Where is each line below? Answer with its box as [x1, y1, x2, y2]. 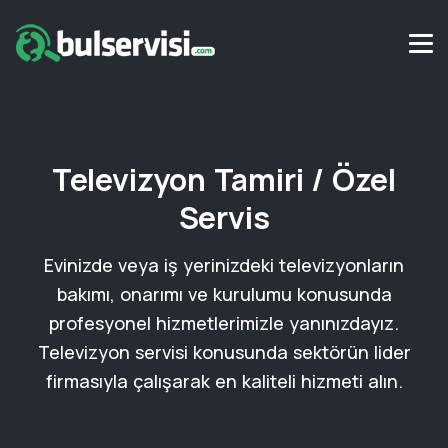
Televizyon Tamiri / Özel [51, 158, 397, 200]
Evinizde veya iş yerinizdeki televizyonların [44, 253, 404, 277]
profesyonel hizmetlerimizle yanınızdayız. [49, 311, 399, 335]
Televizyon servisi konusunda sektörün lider [37, 340, 411, 364]
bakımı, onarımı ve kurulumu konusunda [56, 282, 392, 306]
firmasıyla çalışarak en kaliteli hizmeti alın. [45, 369, 403, 393]
